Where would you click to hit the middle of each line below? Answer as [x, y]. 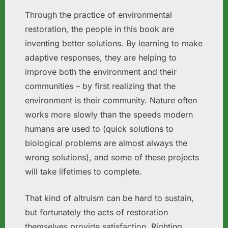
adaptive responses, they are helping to [101, 58]
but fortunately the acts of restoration [96, 212]
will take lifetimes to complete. [83, 172]
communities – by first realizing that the [100, 86]
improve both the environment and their [101, 72]
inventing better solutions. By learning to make [114, 43]
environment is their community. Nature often [111, 100]
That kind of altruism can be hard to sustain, [109, 198]
